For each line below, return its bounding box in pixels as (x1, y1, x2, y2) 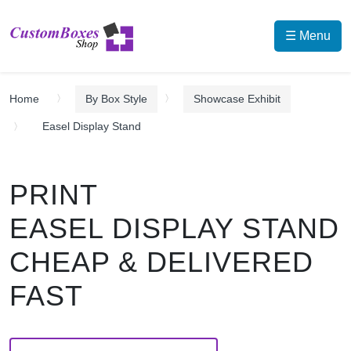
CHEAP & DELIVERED (9, 245, 313, 278)
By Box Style (85, 92, 147, 105)
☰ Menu (285, 29, 331, 42)
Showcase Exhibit (194, 92, 280, 105)
